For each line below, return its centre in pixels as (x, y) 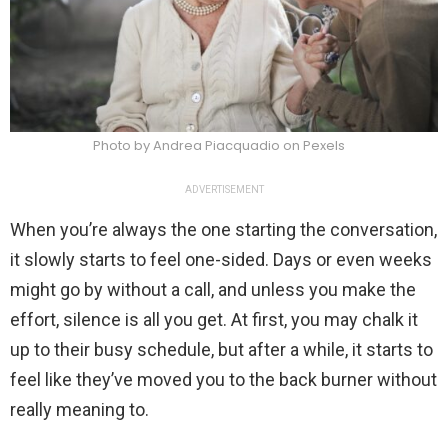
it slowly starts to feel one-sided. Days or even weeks (221, 260)
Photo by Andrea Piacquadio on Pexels (219, 146)
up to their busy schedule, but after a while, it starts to (221, 350)
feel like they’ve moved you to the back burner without (223, 380)
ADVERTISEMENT (224, 190)
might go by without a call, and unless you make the (213, 290)
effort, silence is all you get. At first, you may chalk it (214, 320)
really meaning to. (79, 410)
